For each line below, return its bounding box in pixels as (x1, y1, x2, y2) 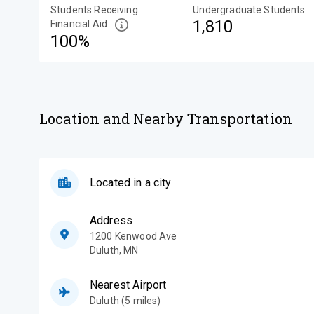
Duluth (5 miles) (90, 294, 161, 306)
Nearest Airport (90, 278, 167, 292)
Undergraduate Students (193, 4, 306, 15)
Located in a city (90, 175, 172, 189)
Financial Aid (50, 18, 107, 29)
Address (90, 213, 133, 227)
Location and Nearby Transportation (39, 109, 293, 128)
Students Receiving (50, 4, 138, 15)
